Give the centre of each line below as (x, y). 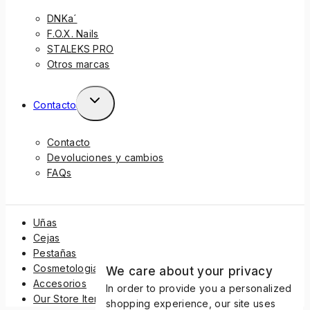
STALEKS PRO (81, 49)
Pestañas (55, 253)
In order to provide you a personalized (199, 288)
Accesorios (60, 284)
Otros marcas (79, 64)
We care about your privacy (189, 271)
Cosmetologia (66, 268)
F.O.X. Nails (73, 34)
